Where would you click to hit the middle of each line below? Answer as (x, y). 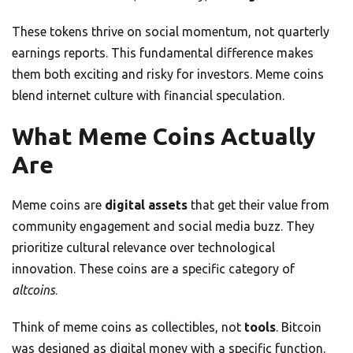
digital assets (146, 205)
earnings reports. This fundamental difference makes (163, 53)
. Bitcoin (299, 327)
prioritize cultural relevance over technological (143, 248)
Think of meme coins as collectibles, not (128, 327)
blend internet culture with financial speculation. (148, 96)
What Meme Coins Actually (163, 137)
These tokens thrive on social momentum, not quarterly (171, 32)
